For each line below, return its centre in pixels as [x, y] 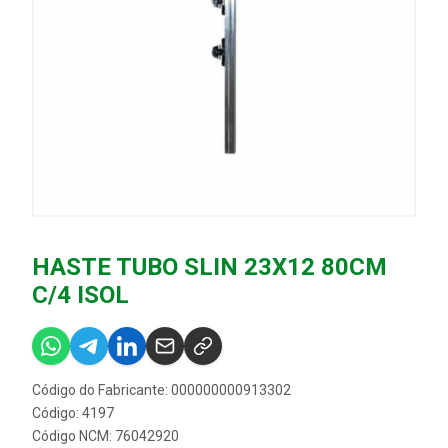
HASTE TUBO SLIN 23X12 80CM [209, 267]
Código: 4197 [73, 413]
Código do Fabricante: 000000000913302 [161, 390]
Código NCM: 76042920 [105, 436]
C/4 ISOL [80, 295]
